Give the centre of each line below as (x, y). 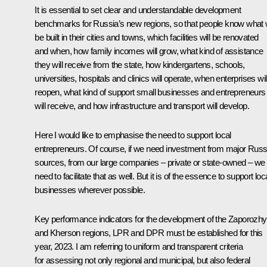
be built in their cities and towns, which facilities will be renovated (147, 37)
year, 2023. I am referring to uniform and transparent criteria (139, 246)
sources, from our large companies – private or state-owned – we (150, 162)
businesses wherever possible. (90, 190)
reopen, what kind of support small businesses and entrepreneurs (150, 92)
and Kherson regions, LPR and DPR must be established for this (149, 232)
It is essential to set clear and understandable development (138, 10)
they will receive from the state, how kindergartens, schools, (140, 64)
